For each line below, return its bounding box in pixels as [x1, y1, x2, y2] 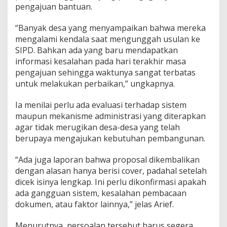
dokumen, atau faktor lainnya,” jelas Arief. [15, 199, 174, 210]
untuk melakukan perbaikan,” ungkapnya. [15, 78, 175, 90]
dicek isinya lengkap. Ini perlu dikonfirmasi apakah [15, 176, 206, 188]
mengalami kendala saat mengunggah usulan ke [15, 33, 200, 45]
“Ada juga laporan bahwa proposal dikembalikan [15, 154, 200, 166]
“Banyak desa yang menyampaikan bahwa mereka [15, 22, 206, 34]
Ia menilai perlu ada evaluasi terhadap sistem [15, 99, 186, 111]
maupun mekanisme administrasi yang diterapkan [15, 110, 206, 122]
